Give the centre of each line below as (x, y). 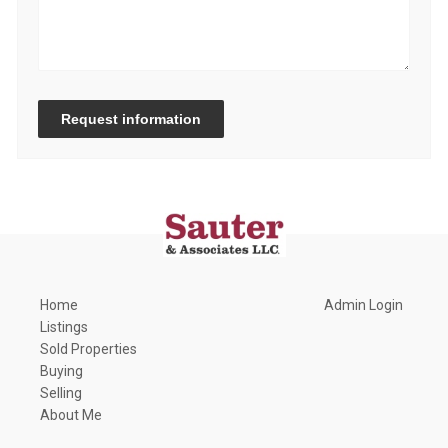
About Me (71, 415)
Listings (64, 327)
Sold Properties (88, 349)
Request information (131, 119)
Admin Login (363, 305)
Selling (61, 393)
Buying (61, 371)
